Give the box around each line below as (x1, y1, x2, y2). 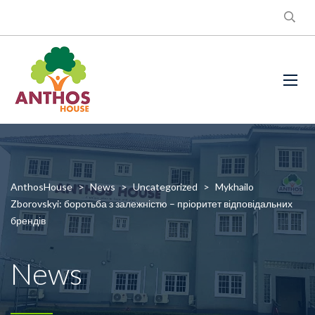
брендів (11, 214, 46, 226)
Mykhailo (215, 181, 254, 193)
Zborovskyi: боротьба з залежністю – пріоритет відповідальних (11, 198, 292, 210)
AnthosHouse (11, 181, 72, 193)
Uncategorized (133, 181, 198, 193)
